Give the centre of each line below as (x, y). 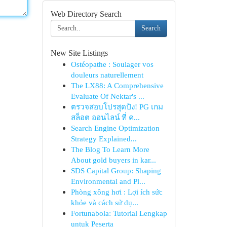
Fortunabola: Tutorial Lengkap (119, 213)
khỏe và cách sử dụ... (104, 202)
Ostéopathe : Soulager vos (112, 64)
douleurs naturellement (107, 75)
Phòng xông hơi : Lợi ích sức (117, 192)
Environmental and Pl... (108, 181)
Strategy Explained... (104, 139)
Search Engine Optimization (115, 128)
